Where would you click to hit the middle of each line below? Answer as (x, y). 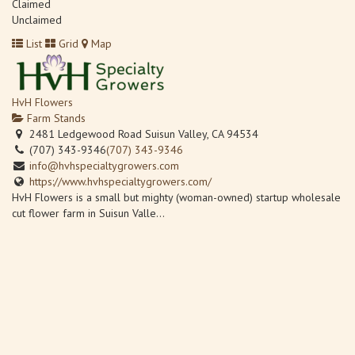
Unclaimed (37, 19)
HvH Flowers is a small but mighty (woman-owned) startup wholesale (176, 197)
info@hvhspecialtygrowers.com (104, 165)
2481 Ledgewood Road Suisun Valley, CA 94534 (142, 134)
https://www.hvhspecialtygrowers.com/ (120, 181)
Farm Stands (55, 118)
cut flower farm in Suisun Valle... (88, 213)
